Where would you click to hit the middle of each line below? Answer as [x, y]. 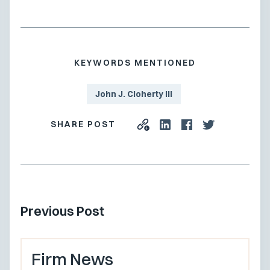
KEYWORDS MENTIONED [135, 62]
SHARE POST [83, 124]
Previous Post [62, 211]
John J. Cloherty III [134, 94]
